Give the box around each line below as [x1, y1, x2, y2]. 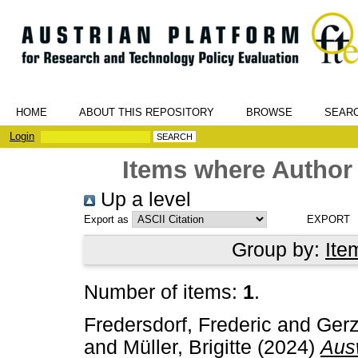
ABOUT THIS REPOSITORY [79, 106, 214, 118]
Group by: [232, 239, 325, 261]
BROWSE [246, 106, 292, 118]
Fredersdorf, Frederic [84, 313, 272, 336]
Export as [84, 213, 129, 225]
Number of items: [84, 281, 243, 303]
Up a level [95, 189, 191, 210]
